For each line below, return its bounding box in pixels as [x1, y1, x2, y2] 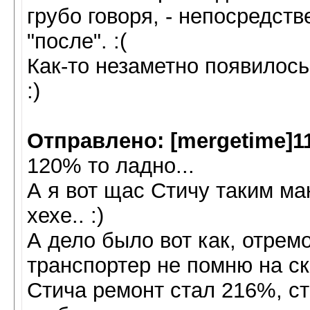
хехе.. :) [27, 203, 104, 228]
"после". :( [27, 29, 127, 53]
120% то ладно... [27, 154, 194, 178]
